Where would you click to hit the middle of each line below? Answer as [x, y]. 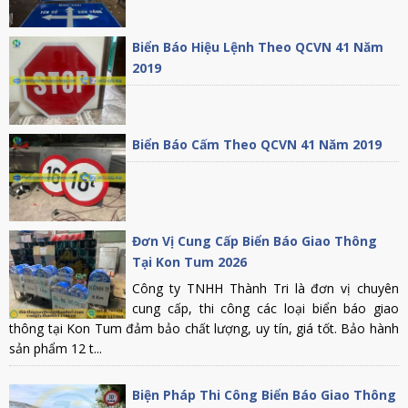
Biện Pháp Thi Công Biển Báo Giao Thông [265, 395]
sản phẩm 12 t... [56, 349]
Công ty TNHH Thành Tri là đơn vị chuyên [265, 289]
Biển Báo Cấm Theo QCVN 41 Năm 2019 [257, 144]
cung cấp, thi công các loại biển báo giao [265, 309]
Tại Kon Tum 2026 [190, 262]
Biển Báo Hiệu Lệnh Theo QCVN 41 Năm [258, 47]
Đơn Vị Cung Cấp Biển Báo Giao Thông [255, 241]
